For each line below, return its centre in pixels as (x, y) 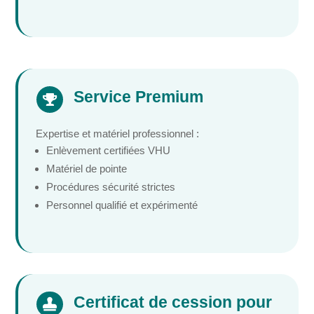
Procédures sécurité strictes (111, 186)
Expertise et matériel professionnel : (118, 133)
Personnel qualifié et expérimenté (122, 205)
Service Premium (138, 96)
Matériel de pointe (87, 168)
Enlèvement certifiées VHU (109, 150)
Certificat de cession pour (172, 302)
